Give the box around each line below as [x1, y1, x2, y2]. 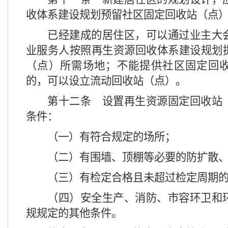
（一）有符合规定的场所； [47, 131, 176, 143]
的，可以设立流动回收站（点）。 [26, 75, 186, 87]
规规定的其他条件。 [26, 207, 122, 219]
